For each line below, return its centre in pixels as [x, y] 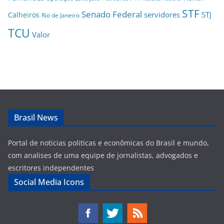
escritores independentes [51, 167]
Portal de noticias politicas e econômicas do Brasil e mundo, [108, 142]
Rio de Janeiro [60, 15]
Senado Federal [112, 14]
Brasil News [36, 117]
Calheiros [24, 14]
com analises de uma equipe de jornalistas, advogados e [103, 155]
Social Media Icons [49, 182]
